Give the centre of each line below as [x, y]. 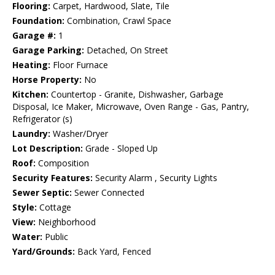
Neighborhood [66, 222]
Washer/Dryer [79, 134]
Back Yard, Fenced [113, 252]
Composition [62, 163]
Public [55, 237]
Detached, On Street [126, 50]
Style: [25, 207]
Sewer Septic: [42, 193]
